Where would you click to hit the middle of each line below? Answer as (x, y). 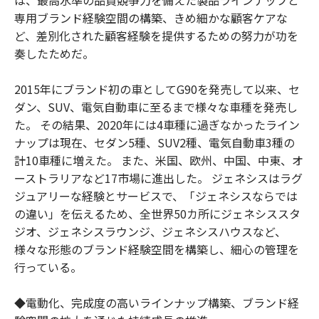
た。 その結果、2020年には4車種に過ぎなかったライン (157, 124)
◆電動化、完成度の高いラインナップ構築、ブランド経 (157, 302)
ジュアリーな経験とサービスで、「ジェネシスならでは (156, 195)
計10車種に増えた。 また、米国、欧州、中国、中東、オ (159, 160)
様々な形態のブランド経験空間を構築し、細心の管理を (157, 249)
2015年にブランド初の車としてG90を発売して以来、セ (157, 89)
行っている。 (48, 267)
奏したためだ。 (54, 53)
